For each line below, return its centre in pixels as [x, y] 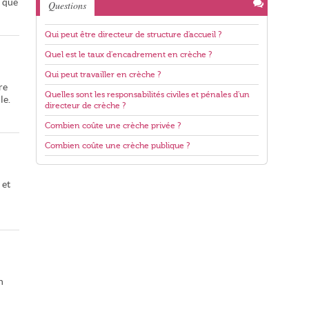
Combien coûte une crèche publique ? [117, 146]
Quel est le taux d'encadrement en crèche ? [128, 54]
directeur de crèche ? [85, 106]
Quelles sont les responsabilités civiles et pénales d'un [147, 94]
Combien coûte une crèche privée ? [113, 126]
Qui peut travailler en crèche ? [103, 74]
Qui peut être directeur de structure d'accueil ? [133, 34]
